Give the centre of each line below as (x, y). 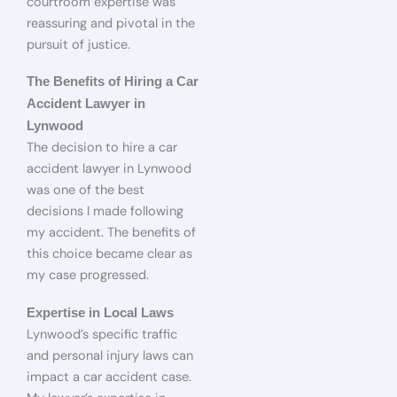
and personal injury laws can (110, 355)
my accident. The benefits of (111, 233)
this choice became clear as (109, 254)
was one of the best (86, 191)
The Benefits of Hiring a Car (113, 82)
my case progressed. (88, 276)
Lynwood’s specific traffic (102, 334)
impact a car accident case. (109, 377)
